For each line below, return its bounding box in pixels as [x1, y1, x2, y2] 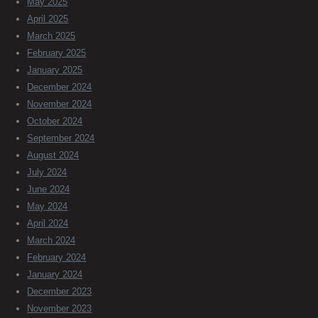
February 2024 [27, 251, 87, 263]
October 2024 [27, 115, 83, 126]
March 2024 [27, 234, 76, 246]
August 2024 [27, 149, 79, 160]
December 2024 [27, 81, 92, 92]
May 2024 [27, 200, 68, 212]
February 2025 [27, 47, 87, 58]
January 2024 [27, 268, 83, 280]
